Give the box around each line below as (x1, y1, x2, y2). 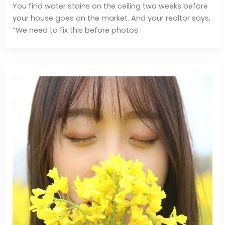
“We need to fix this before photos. (12, 25, 140, 36)
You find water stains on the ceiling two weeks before (12, 1, 208, 12)
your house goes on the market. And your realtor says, (12, 13, 210, 24)
